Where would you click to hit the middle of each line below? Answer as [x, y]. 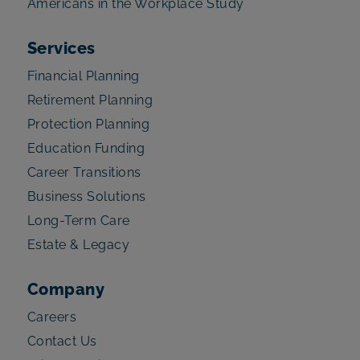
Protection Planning [88, 124]
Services [61, 48]
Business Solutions [86, 196]
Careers [52, 317]
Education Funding [86, 148]
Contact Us [62, 341]
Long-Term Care [78, 220]
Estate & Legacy [78, 244]
